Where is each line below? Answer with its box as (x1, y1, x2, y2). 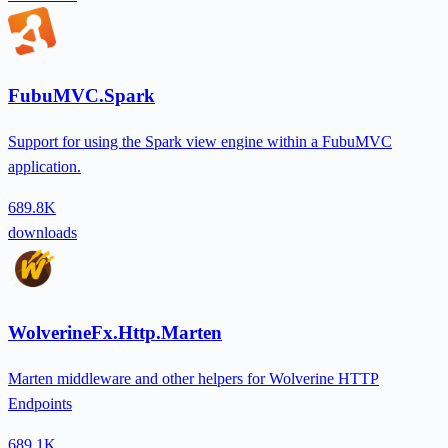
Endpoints (8, 395, 72, 413)
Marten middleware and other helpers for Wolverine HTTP (8, 370, 379, 388)
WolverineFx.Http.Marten (8, 322, 222, 344)
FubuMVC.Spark (8, 84, 155, 106)
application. (8, 157, 81, 175)
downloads (8, 223, 77, 241)
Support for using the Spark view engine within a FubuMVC (8, 132, 392, 150)
